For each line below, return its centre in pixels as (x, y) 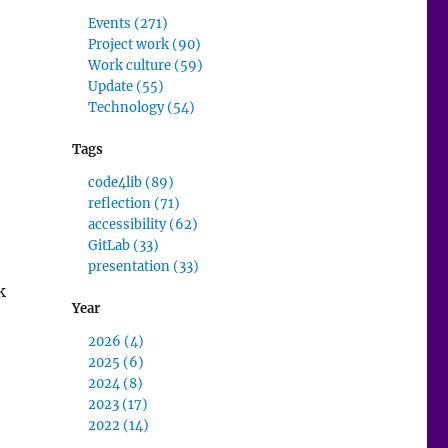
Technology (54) (142, 108)
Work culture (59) (146, 66)
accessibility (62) (143, 225)
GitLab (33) (124, 246)
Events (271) (128, 24)
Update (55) (126, 87)
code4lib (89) (131, 183)
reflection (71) (134, 204)
